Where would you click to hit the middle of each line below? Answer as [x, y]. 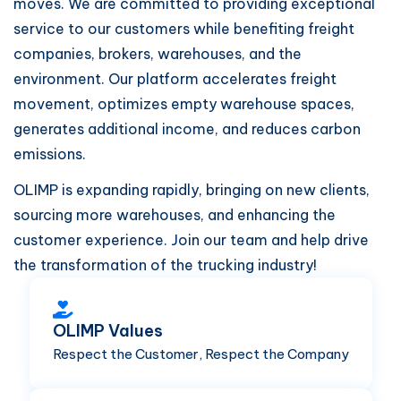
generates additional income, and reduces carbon [187, 129]
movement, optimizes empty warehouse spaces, [184, 104]
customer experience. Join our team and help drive [191, 240]
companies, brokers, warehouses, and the [158, 54]
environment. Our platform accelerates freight [175, 79]
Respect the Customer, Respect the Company [200, 354]
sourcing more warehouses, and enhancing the [175, 215]
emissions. [50, 154]
